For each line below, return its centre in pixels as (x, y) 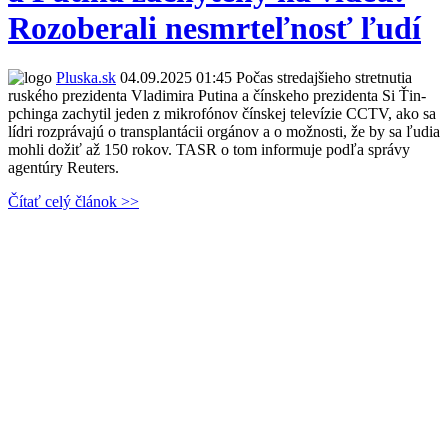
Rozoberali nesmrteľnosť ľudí (214, 28)
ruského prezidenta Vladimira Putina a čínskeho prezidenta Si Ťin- (217, 95)
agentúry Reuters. (63, 167)
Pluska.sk (86, 77)
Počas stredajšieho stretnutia (322, 77)
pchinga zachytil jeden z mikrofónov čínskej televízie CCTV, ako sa (222, 113)
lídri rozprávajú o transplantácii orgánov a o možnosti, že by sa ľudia (224, 131)
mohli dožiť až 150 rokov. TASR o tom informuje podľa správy (209, 149)
